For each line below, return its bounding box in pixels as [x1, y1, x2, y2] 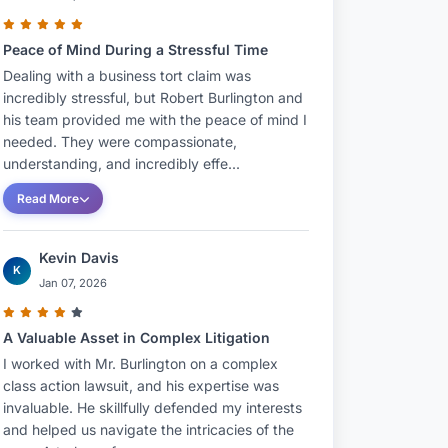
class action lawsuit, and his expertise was [3, 377, 279, 394]
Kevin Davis [39, 249, 119, 266]
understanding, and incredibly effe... [3, 155, 240, 172]
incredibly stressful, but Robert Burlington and [3, 89, 303, 106]
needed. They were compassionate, [3, 133, 237, 150]
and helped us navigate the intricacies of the [3, 421, 294, 438]
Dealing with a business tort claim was [3, 67, 251, 84]
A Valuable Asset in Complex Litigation [3, 329, 270, 346]
